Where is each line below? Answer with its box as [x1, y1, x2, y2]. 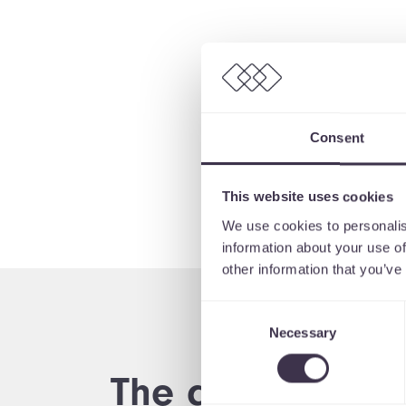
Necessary [269, 324, 336, 341]
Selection [200, 324, 256, 341]
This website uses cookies [221, 188, 393, 205]
